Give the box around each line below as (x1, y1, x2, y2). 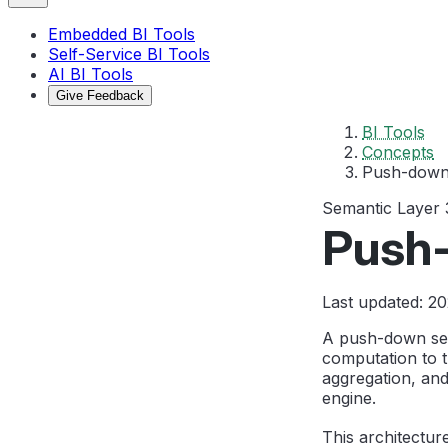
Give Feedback (56, 88, 144, 103)
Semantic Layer (322, 198, 440, 218)
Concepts (362, 142, 434, 162)
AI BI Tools (48, 64, 133, 84)
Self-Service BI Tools (48, 44, 210, 64)
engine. (322, 388, 376, 408)
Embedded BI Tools (48, 24, 195, 44)
